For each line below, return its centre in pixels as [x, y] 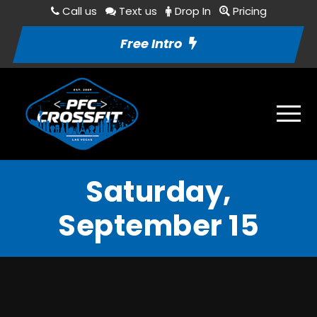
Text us [138, 11]
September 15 [158, 226]
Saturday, [158, 192]
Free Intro [151, 44]
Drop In [192, 11]
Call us [79, 11]
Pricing [249, 11]
